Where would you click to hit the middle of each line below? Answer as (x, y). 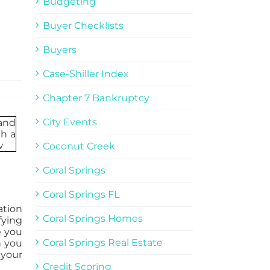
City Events (70, 122)
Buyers (59, 49)
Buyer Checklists (83, 25)
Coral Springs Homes (93, 218)
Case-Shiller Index (86, 74)
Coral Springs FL (81, 194)
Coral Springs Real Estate (102, 242)
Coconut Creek (79, 146)
